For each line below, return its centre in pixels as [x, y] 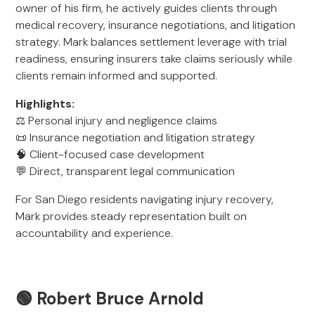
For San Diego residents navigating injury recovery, [145, 199]
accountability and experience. [95, 233]
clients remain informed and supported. [117, 76]
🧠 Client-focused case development [110, 154]
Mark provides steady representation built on [131, 216]
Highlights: [45, 104]
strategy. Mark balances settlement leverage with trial [152, 42]
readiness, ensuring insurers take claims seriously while [154, 59]
